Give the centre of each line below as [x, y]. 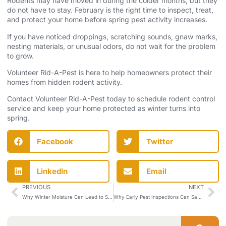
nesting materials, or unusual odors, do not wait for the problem [111, 46]
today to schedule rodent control [160, 99]
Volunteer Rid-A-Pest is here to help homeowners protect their [109, 72]
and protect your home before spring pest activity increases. [107, 20]
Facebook [55, 141]
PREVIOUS [36, 187]
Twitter [159, 141]
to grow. [20, 55]
